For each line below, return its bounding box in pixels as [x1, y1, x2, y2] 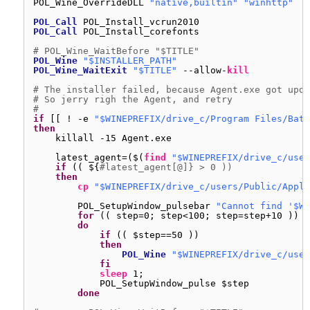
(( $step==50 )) [116, 230, 199, 240]
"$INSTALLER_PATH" [83, 55, 177, 66]
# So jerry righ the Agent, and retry [33, 94, 232, 104]
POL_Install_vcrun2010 [83, 17, 199, 27]
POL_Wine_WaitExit [33, 65, 127, 75]
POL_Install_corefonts [83, 26, 199, 37]
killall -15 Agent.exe [55, 133, 172, 143]
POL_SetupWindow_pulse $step [100, 278, 249, 289]
